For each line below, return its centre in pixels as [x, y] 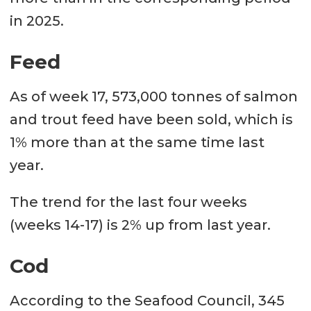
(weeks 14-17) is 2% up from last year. [140, 225]
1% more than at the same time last [137, 143]
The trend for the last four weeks [128, 202]
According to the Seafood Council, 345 [147, 300]
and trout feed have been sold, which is [151, 120]
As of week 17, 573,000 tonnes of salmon [153, 97]
